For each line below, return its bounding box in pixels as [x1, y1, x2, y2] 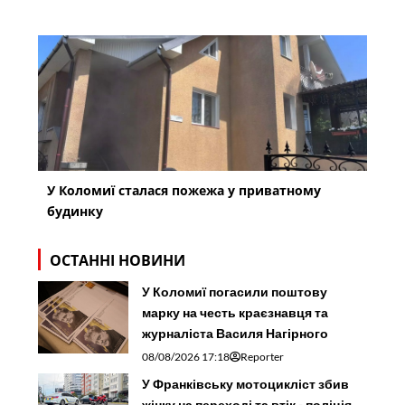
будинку [47, 202, 104, 221]
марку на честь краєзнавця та [142, 305, 329, 321]
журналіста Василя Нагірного [142, 325, 329, 342]
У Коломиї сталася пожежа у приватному [47, 182, 322, 200]
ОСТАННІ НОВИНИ [50, 250, 186, 271]
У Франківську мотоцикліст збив [142, 376, 350, 392]
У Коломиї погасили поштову [142, 284, 328, 300]
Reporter [240, 350, 285, 364]
